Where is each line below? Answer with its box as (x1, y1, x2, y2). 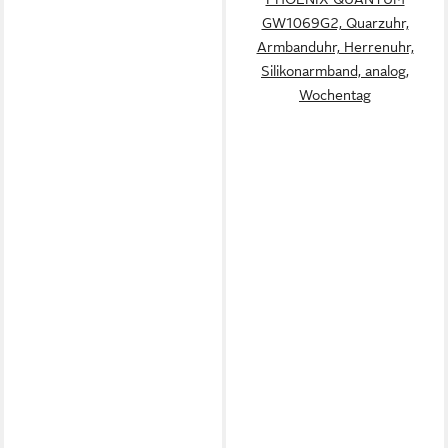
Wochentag (299, 86, 371, 103)
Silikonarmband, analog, (261, 62, 409, 79)
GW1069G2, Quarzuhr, (261, 14, 409, 31)
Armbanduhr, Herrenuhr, (256, 38, 414, 55)
